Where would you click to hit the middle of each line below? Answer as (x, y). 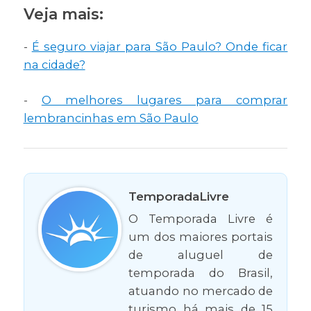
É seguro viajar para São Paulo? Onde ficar (160, 47)
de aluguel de (201, 255)
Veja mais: (63, 15)
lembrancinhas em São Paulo (111, 118)
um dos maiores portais (201, 237)
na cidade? (54, 65)
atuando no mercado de (201, 291)
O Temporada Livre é (201, 219)
